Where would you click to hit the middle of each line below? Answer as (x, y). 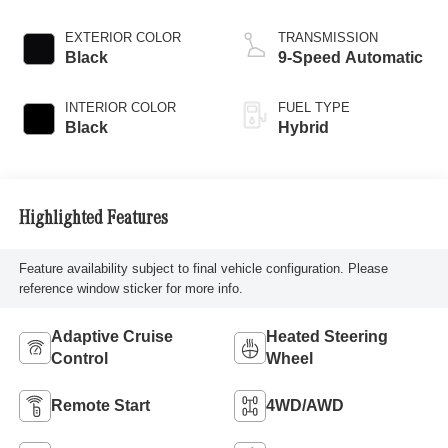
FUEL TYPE (314, 108)
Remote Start (100, 406)
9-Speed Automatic (350, 58)
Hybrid (303, 128)
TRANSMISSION (328, 38)
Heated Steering (327, 337)
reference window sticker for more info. (130, 288)
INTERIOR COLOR (120, 108)
